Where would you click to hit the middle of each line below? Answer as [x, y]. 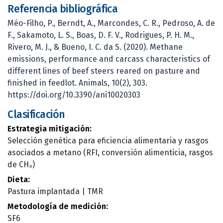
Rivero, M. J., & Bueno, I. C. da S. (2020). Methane [95, 47]
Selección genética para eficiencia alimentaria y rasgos [108, 140]
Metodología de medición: [58, 206]
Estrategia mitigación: [50, 128]
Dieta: [19, 179]
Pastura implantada [44, 191]
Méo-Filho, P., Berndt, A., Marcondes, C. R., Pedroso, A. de [111, 23]
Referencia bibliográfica [62, 9]
